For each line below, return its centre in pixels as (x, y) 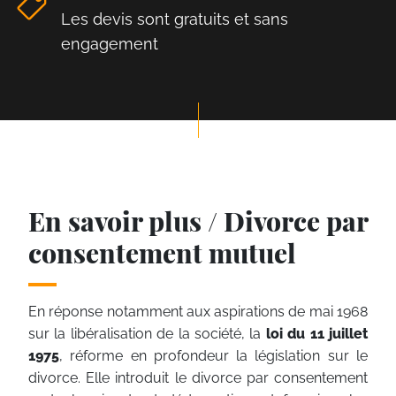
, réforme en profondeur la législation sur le (213, 355)
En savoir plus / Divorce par (198, 221)
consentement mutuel (162, 252)
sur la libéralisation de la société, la (147, 333)
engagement (110, 43)
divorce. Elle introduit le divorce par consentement (198, 377)
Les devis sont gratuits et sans (175, 19)
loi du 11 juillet (317, 333)
